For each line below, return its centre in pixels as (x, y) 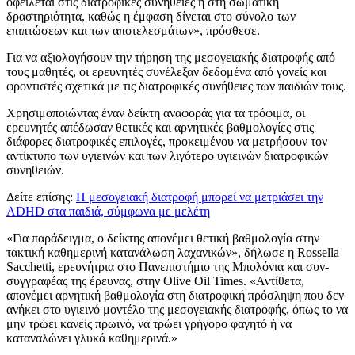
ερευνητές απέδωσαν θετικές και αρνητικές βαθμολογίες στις (160, 127)
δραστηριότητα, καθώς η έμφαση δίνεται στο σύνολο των (151, 16)
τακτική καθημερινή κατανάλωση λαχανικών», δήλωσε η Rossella (173, 252)
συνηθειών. (35, 170)
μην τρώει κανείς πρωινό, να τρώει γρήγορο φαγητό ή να (149, 323)
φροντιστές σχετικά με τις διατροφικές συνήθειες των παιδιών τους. (176, 86)
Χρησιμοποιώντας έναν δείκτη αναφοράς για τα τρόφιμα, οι (156, 113)
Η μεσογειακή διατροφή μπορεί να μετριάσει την (200, 197)
